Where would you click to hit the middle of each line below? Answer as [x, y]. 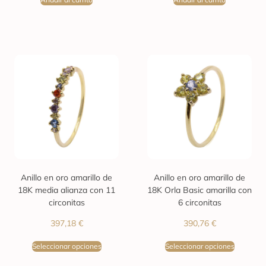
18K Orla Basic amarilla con [199, 190]
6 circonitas [199, 202]
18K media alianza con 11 [66, 190]
